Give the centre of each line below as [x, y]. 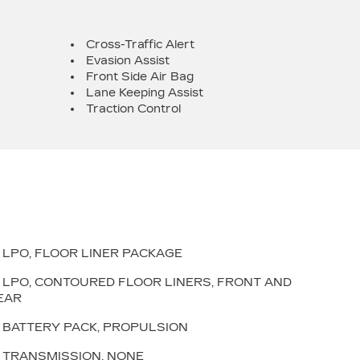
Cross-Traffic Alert [140, 45]
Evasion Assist [128, 61]
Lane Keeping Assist [145, 93]
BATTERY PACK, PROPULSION [95, 327]
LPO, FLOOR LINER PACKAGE [92, 254]
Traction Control [133, 109]
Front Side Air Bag [140, 77]
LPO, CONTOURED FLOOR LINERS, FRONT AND [147, 282]
